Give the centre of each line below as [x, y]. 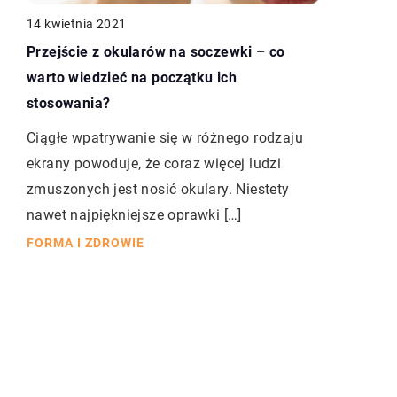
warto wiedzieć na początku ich [132, 78]
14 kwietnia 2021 [77, 24]
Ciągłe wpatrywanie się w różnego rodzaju [165, 138]
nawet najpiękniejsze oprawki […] [134, 215]
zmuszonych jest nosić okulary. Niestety [158, 190]
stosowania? [69, 104]
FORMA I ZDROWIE [86, 243]
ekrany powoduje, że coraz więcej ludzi [154, 164]
